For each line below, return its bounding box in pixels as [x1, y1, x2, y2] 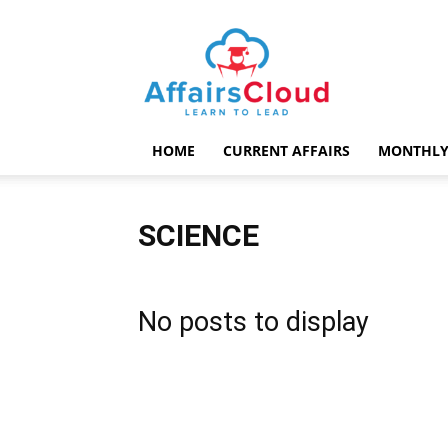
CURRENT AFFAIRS [223, 141, 350, 160]
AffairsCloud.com [237, 28, 352, 47]
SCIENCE [138, 218, 259, 253]
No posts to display [138, 306, 369, 338]
